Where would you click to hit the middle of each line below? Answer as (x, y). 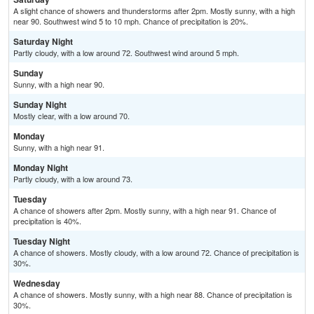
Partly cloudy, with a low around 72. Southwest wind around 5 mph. (126, 53)
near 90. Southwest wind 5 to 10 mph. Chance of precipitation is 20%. (131, 21)
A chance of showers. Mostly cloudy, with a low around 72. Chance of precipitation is (156, 253)
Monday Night (41, 168)
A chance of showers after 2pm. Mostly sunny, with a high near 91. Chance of (145, 211)
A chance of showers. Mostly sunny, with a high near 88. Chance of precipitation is (153, 295)
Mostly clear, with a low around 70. (71, 116)
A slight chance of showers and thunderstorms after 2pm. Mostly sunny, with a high (154, 11)
